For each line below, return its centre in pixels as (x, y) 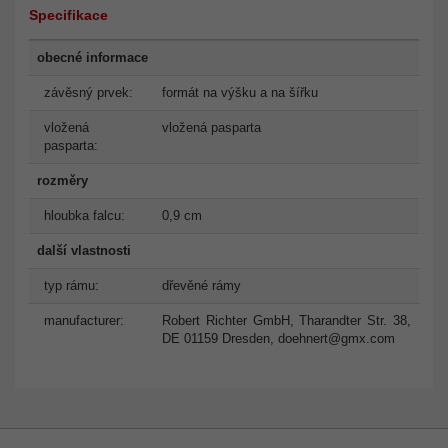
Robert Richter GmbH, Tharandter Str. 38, (286, 320)
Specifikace (68, 14)
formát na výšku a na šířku (240, 92)
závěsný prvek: (88, 92)
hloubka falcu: (84, 215)
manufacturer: (84, 320)
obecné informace (92, 57)
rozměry (62, 180)
